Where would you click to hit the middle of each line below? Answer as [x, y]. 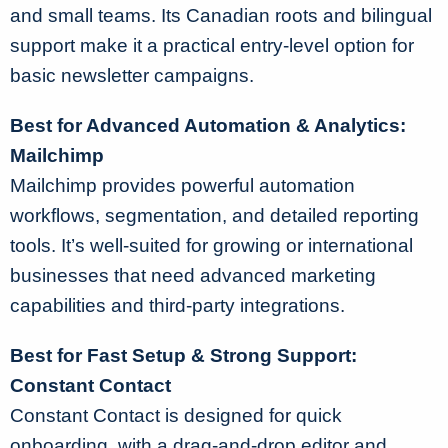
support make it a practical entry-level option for [212, 46]
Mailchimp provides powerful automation [182, 186]
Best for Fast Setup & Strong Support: [183, 356]
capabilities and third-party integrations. [177, 306]
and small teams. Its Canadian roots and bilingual [221, 16]
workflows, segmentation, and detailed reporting [214, 216]
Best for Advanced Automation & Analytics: [208, 126]
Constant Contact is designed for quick [176, 416]
